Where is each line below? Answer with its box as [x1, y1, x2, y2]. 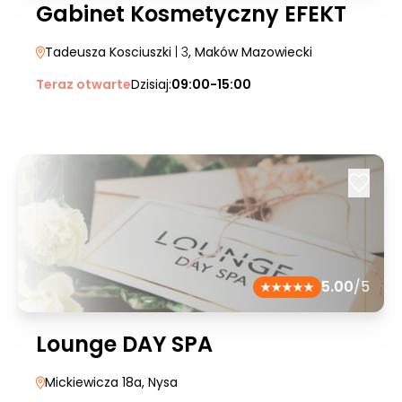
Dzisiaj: [131, 75, 171, 93]
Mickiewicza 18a [45, 373, 142, 391]
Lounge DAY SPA [36, 329, 213, 359]
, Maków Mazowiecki [188, 43, 312, 61]
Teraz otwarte [36, 75, 131, 93]
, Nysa [142, 373, 178, 391]
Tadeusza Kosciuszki [45, 43, 171, 61]
